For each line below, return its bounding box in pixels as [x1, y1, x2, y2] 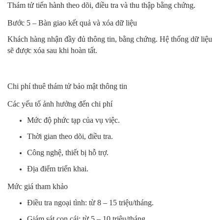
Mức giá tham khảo [7, 182, 68, 191]
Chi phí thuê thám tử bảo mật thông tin [7, 82, 127, 90]
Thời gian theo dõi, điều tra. [27, 132, 113, 140]
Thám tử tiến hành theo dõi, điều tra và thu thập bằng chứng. [7, 1, 195, 9]
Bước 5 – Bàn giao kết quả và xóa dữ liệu [7, 19, 137, 27]
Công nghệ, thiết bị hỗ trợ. [27, 148, 109, 157]
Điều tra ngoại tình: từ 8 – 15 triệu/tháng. [27, 198, 154, 207]
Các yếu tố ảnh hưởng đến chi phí [7, 100, 112, 108]
